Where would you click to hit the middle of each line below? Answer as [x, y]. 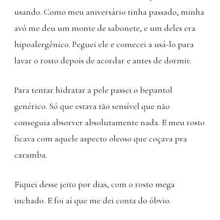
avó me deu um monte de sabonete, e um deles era [105, 28]
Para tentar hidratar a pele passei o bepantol [93, 90]
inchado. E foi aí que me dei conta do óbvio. [93, 200]
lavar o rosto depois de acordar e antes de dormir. [103, 60]
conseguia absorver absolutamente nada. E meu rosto [110, 122]
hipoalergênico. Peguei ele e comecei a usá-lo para [104, 44]
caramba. [31, 154]
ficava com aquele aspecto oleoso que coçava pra [101, 138]
